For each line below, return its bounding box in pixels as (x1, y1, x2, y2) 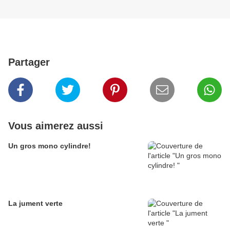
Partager (8, 56, 50, 68)
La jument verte (8, 199, 63, 208)
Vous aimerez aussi (8, 120, 103, 132)
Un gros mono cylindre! (8, 142, 91, 150)
